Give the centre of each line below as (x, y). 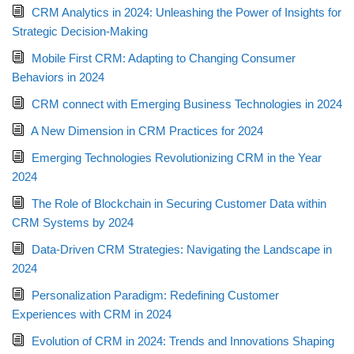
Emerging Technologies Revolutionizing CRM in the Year (177, 158)
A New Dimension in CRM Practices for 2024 (147, 131)
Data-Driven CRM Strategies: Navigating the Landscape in (182, 249)
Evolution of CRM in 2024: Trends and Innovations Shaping (183, 341)
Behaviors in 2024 (58, 77)
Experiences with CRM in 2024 (92, 314)
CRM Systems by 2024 (73, 222)
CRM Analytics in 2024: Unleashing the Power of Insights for (186, 12)
